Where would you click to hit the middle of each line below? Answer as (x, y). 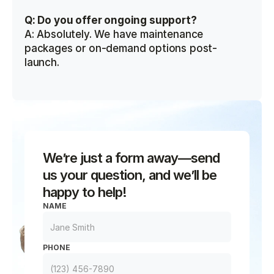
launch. (42, 62)
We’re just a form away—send (131, 158)
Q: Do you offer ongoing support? (111, 20)
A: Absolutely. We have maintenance (114, 34)
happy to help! (85, 192)
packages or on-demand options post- (121, 48)
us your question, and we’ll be (130, 175)
